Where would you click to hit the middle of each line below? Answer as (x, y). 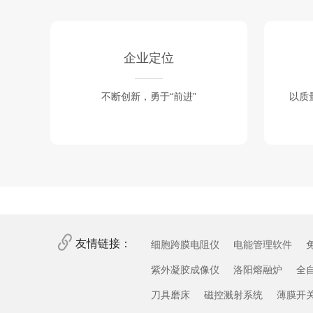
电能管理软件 (263, 245)
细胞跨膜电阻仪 (185, 245)
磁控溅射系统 (233, 295)
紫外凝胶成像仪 (185, 270)
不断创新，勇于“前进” (149, 96)
